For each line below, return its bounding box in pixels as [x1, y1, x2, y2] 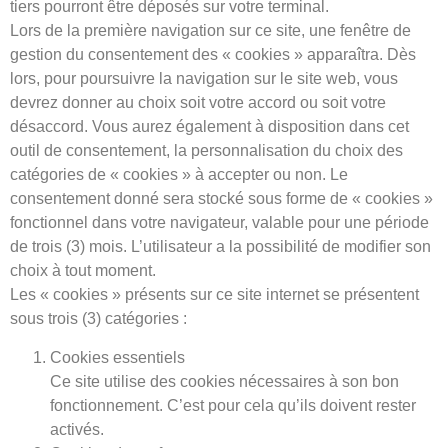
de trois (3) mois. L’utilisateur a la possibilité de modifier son [10, 238, 431, 256]
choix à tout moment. [10, 262, 156, 280]
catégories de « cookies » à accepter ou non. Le [10, 166, 348, 184]
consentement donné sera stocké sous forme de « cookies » [10, 190, 433, 208]
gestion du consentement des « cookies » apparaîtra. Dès [10, 46, 416, 64]
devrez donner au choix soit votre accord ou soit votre [10, 94, 386, 112]
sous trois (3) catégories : [10, 310, 187, 328]
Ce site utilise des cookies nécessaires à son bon [50, 372, 399, 390]
